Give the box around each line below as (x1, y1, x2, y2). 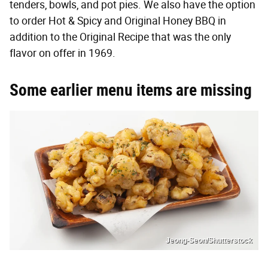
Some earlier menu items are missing (10, 80, 252, 100)
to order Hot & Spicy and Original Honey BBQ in (10, 14, 226, 28)
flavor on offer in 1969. (10, 46, 115, 60)
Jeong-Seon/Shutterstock (166, 236, 252, 245)
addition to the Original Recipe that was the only (10, 30, 231, 44)
